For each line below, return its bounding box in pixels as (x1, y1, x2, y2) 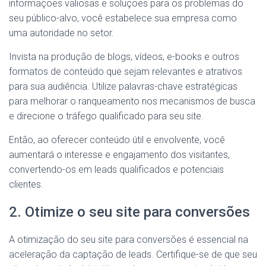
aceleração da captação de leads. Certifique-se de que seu (9, 248, 257, 260)
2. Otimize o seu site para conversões (9, 203, 250, 220)
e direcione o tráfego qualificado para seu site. (9, 110, 204, 122)
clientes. (9, 178, 43, 190)
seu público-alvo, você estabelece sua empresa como (9, 12, 237, 24)
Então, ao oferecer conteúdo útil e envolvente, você (9, 134, 225, 145)
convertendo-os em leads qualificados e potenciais (9, 163, 224, 175)
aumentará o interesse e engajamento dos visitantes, (9, 148, 230, 160)
